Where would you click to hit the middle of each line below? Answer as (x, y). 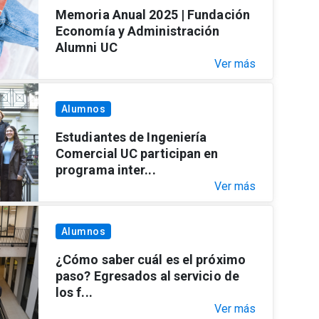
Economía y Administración (137, 31)
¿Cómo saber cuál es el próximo (150, 259)
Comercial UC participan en (137, 153)
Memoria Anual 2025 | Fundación (152, 14)
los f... (74, 292)
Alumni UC (86, 47)
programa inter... (105, 169)
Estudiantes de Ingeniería (131, 137)
